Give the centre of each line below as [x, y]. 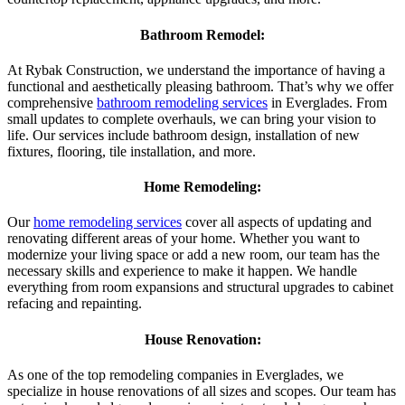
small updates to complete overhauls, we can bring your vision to [192, 118]
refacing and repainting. [75, 304]
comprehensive [52, 102]
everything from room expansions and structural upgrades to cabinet [200, 287]
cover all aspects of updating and [277, 222]
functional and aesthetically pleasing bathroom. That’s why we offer [200, 86]
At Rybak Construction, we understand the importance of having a [196, 70]
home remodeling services [108, 222]
